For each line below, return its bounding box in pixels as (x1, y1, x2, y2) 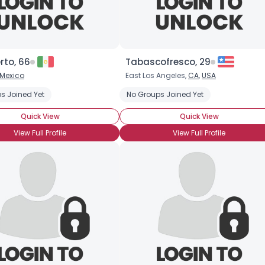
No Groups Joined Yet (127, 89, 203, 99)
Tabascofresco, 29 (125, 56, 211, 68)
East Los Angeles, (125, 70, 188, 80)
